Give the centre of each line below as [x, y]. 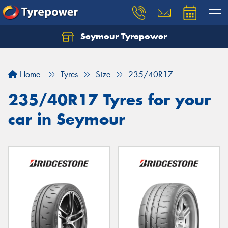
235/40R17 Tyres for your [109, 100]
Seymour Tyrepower [122, 36]
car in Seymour [67, 119]
